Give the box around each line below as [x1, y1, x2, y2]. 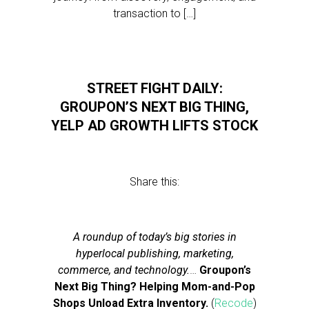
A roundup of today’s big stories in [72, 230, 237, 243]
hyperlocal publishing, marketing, [75, 247, 234, 260]
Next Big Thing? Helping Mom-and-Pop [54, 280, 255, 293]
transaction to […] [113, 7, 196, 20]
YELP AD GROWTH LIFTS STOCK [51, 117, 258, 134]
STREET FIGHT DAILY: [86, 80, 223, 97]
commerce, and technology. [58, 263, 190, 277]
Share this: [130, 175, 179, 188]
